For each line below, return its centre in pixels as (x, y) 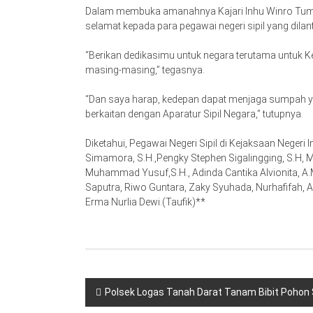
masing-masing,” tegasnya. (145, 70)
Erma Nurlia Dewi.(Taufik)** (145, 202)
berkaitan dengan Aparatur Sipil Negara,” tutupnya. (194, 114)
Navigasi (121, 290)
